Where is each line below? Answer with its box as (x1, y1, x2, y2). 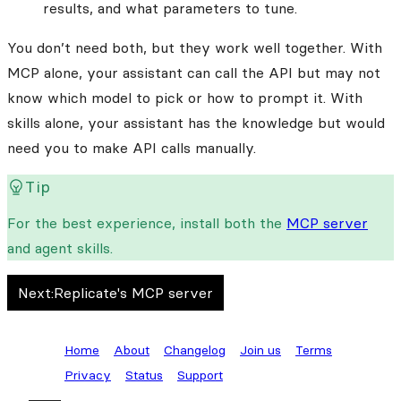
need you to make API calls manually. (7, 138, 256, 157)
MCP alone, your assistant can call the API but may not (7, 63, 380, 81)
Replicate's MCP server (54, 283, 213, 302)
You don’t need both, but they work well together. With (7, 38, 382, 56)
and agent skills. (7, 238, 113, 257)
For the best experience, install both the (7, 213, 286, 232)
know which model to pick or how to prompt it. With (7, 88, 363, 107)
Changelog (164, 341, 226, 358)
